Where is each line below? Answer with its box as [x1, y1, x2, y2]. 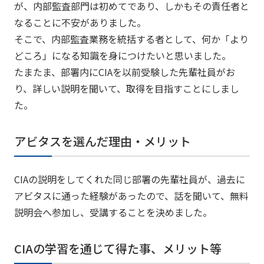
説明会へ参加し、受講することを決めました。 [14, 205, 212, 219]
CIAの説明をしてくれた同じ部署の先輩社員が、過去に [14, 172, 245, 186]
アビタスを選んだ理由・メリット [14, 133, 191, 150]
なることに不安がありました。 [14, 15, 146, 29]
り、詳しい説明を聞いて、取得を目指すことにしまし [14, 81, 239, 95]
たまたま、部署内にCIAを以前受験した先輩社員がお [14, 65, 235, 79]
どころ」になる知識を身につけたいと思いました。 [14, 48, 231, 62]
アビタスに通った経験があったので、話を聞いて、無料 [14, 189, 249, 203]
